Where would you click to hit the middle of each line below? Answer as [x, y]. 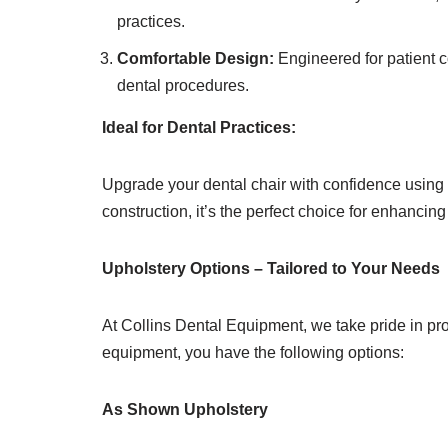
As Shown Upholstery [185, 409]
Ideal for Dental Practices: [199, 127]
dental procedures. [183, 85]
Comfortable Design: [195, 58]
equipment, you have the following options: [253, 352]
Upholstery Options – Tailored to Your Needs [271, 268]
